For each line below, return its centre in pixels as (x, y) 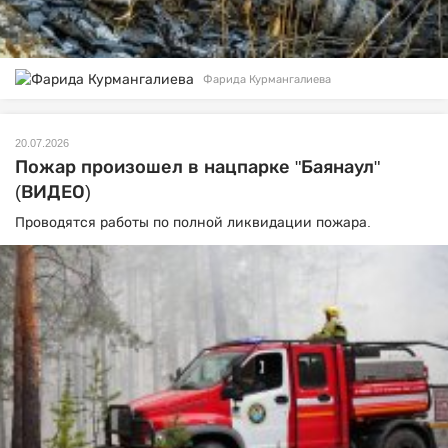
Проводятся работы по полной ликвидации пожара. (193, 222)
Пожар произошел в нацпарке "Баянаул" (197, 167)
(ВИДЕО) (53, 192)
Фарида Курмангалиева (267, 79)
